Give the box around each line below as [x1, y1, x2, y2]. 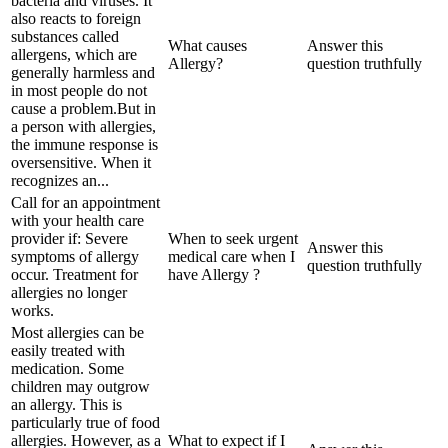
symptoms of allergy [11, 247, 139, 265]
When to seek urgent [168, 229, 298, 247]
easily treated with [11, 341, 125, 359]
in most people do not [11, 81, 147, 99]
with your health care [11, 211, 144, 229]
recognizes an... [11, 171, 109, 189]
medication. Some [11, 359, 124, 377]
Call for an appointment [11, 193, 160, 211]
